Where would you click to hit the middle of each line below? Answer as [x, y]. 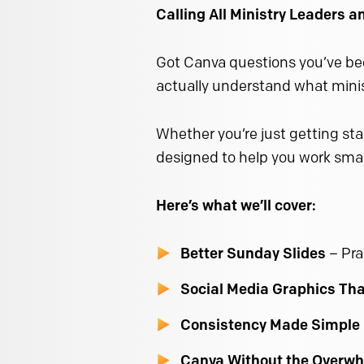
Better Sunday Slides [253, 254]
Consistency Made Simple [270, 325]
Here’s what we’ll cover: [236, 206]
